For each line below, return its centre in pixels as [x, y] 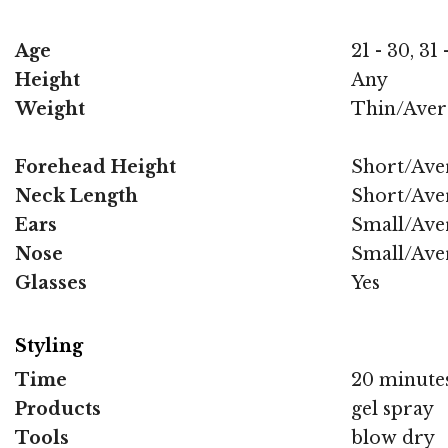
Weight [50, 109]
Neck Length [76, 196]
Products [58, 409]
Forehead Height [95, 167]
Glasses [51, 283]
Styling [49, 346]
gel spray [392, 409]
